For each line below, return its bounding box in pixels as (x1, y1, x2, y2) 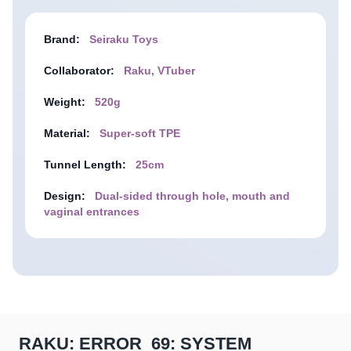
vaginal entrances (44, 204, 139, 218)
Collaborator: (44, 63, 114, 77)
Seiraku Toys (89, 32, 158, 45)
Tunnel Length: (44, 157, 126, 171)
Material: (44, 126, 90, 139)
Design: (44, 189, 85, 202)
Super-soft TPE (100, 126, 180, 139)
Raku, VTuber (124, 63, 195, 77)
